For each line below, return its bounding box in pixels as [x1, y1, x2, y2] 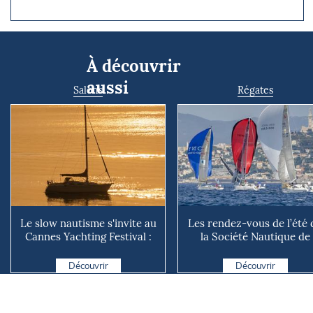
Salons [73, 83, 103, 96]
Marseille [233, 243, 277, 257]
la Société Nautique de [200, 230, 310, 244]
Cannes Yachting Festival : [24, 230, 152, 244]
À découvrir [87, 54, 181, 77]
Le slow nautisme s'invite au [20, 217, 156, 231]
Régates [237, 83, 273, 96]
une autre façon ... [43, 243, 133, 257]
